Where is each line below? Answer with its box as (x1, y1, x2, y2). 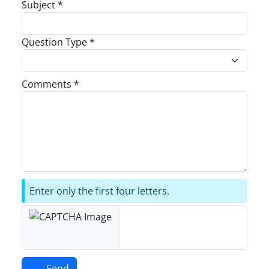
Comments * (22, 77, 79, 91)
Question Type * (22, 35, 95, 49)
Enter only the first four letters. (29, 184, 169, 198)
